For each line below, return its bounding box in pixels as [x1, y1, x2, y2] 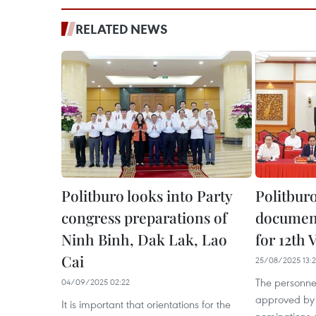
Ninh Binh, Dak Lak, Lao [61, 229, 227, 249]
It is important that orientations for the [61, 296, 231, 311]
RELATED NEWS [75, 20, 168, 37]
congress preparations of [61, 207, 227, 227]
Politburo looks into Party [61, 185, 232, 205]
